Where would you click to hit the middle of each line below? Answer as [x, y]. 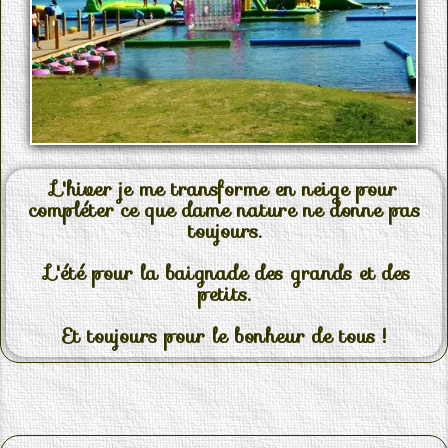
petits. [224, 294]
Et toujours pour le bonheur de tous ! [224, 336]
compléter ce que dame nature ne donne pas [224, 210]
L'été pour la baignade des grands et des [224, 273]
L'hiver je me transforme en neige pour [224, 189]
